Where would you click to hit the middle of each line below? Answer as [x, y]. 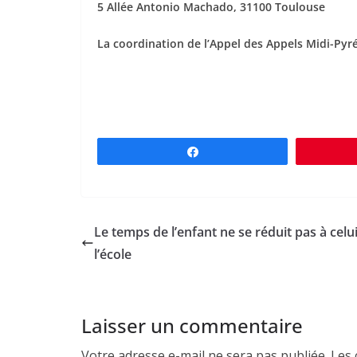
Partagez [230, 151]
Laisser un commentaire [192, 325]
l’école [113, 254]
